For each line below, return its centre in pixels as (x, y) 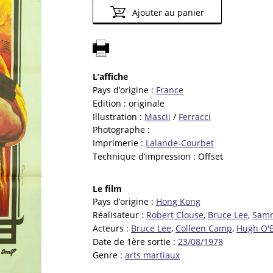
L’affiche (110, 77)
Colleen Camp (204, 229)
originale (147, 103)
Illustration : (119, 116)
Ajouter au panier (167, 13)
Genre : (109, 255)
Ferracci (195, 116)
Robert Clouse (175, 215)
